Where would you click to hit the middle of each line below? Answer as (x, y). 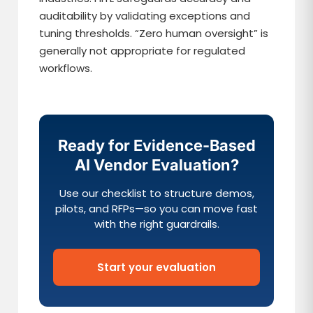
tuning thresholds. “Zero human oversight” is (154, 33)
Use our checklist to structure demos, (156, 193)
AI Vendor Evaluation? (156, 165)
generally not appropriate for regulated (143, 51)
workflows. (66, 68)
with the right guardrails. (156, 224)
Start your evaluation (156, 267)
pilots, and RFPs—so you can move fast (156, 209)
